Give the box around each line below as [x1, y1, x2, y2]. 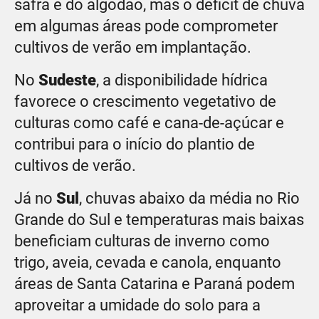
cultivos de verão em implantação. [14, 38, 255, 56]
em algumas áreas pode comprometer [14, 16, 278, 35]
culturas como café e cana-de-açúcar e [14, 113, 284, 132]
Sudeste [38, 70, 96, 89]
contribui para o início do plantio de [14, 135, 255, 153]
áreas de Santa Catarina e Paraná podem [14, 274, 295, 293]
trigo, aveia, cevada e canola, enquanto [14, 253, 281, 271]
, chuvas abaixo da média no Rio [79, 189, 300, 207]
